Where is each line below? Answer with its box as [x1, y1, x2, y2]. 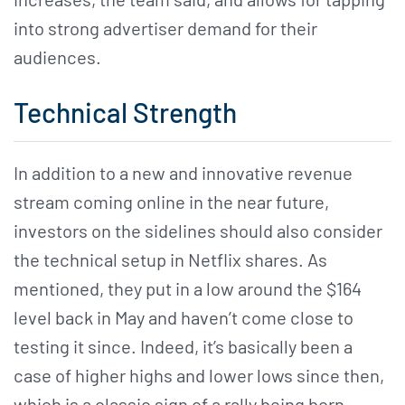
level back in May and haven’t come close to [14, 306, 353, 328]
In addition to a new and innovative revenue [14, 161, 353, 184]
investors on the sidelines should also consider [14, 219, 382, 241]
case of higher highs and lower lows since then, [14, 363, 384, 386]
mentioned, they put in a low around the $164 [14, 277, 362, 299]
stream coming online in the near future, [14, 190, 329, 212]
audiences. [14, 46, 101, 69]
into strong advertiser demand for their [14, 17, 317, 40]
